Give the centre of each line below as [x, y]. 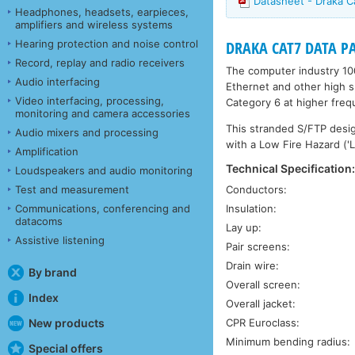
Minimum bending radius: [288, 342]
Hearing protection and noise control [107, 43]
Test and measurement [72, 189]
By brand [52, 272]
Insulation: [252, 209]
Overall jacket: [261, 304]
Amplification [47, 151]
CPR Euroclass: [263, 323]
